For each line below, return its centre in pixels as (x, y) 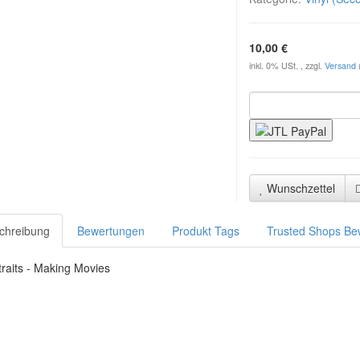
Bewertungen (111, 231)
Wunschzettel (301, 188)
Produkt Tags (206, 231)
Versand (342, 65)
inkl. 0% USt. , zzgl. (287, 65)
